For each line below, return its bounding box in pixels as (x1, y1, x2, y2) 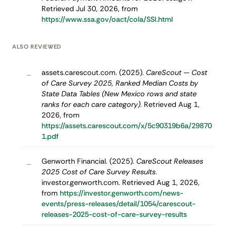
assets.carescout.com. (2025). (41, 67, 146, 77)
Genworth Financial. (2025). (41, 156, 136, 166)
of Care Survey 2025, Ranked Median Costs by (41, 78, 198, 88)
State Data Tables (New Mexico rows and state (41, 89, 197, 98)
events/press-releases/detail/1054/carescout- (41, 199, 196, 208)
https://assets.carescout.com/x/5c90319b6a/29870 (41, 121, 212, 130)
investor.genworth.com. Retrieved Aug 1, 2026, (41, 177, 200, 187)
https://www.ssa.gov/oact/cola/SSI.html (41, 14, 173, 24)
